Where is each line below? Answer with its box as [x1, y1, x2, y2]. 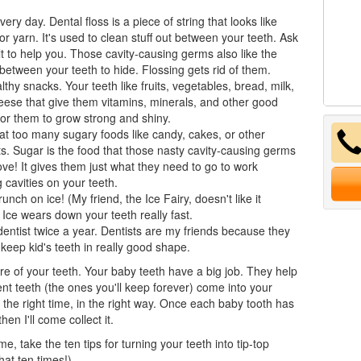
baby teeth [110, 263, 165, 279]
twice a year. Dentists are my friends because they [30, 222, 290, 239]
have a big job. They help [164, 263, 297, 279]
